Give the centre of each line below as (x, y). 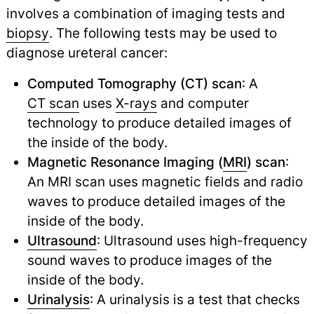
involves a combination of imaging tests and (145, 14)
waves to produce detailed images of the (156, 202)
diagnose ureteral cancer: (87, 53)
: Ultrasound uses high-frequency (202, 241)
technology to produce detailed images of (159, 123)
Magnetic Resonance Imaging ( (125, 162)
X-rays (136, 103)
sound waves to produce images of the (149, 260)
